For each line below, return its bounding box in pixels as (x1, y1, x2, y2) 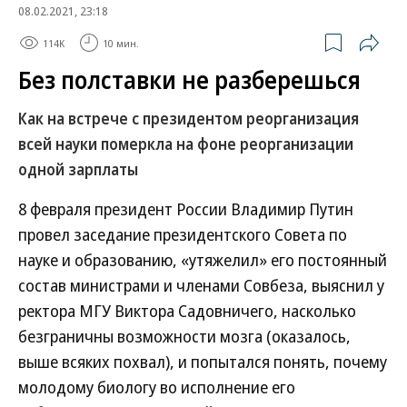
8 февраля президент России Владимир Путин (18, 198, 353, 220)
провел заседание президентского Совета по (18, 223, 347, 245)
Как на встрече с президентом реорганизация (18, 108, 359, 129)
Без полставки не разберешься (18, 64, 361, 96)
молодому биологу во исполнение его (18, 376, 295, 398)
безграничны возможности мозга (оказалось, (18, 325, 351, 347)
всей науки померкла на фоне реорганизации (18, 134, 353, 154)
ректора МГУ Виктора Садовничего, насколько (18, 300, 356, 322)
